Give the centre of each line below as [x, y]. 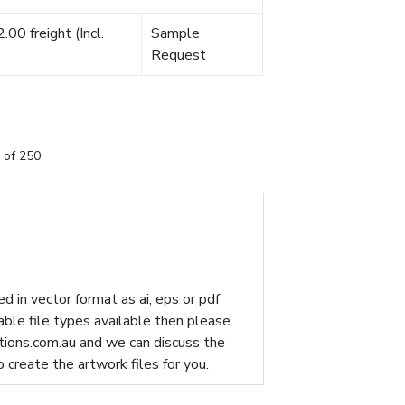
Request [179, 55]
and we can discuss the [151, 343]
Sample [176, 33]
